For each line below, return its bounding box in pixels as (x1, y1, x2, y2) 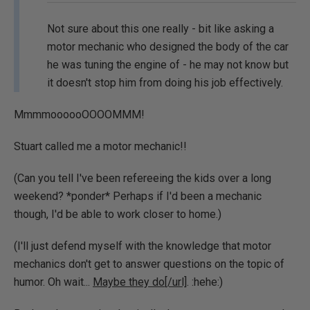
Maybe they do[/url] (93, 275, 187, 289)
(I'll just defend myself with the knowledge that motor (14, 239, 271, 253)
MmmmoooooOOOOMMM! (14, 108, 145, 121)
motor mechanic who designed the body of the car (47, 40, 289, 53)
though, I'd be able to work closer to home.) (14, 208, 221, 221)
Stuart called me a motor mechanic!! (14, 140, 187, 153)
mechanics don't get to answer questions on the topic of (14, 257, 284, 271)
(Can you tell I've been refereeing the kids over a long (14, 172, 271, 185)
